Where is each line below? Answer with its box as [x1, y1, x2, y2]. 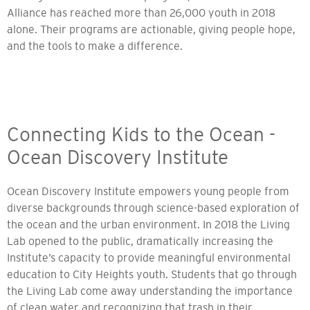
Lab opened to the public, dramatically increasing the [7, 235, 273, 248]
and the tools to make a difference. [7, 39, 183, 53]
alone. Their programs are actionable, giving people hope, [7, 23, 295, 36]
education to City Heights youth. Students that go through [7, 268, 297, 281]
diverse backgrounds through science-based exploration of [7, 201, 300, 215]
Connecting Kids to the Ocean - [7, 123, 275, 146]
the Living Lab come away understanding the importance [7, 284, 293, 298]
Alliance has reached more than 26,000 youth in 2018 [7, 6, 275, 19]
